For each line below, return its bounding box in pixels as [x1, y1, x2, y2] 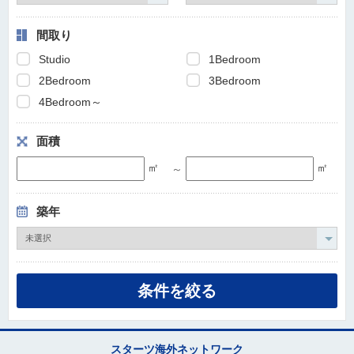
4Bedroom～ [39, 96, 102, 108]
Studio [39, 53, 70, 66]
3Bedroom [209, 74, 262, 87]
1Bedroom [209, 53, 262, 66]
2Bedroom [39, 74, 91, 87]
